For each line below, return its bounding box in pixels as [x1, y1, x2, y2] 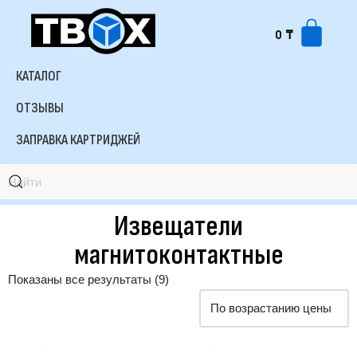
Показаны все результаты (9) [8, 273, 169, 286]
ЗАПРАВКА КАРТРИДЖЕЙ [16, 131, 140, 148]
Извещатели [114, 210, 243, 244]
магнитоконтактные [73, 238, 284, 273]
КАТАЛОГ [16, 68, 61, 84]
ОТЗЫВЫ [16, 100, 64, 116]
